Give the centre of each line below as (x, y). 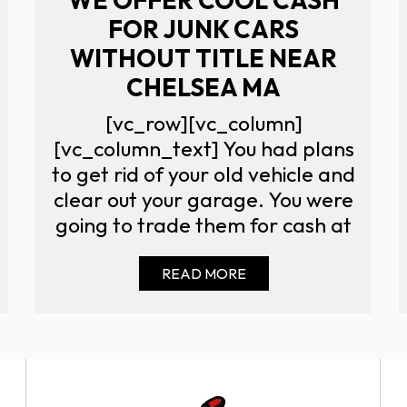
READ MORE (203, 273)
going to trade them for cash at (203, 224)
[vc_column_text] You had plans (203, 148)
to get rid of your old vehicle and (203, 174)
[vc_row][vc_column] (203, 123)
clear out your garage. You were (203, 199)
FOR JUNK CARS (203, 29)
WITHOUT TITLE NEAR (203, 58)
